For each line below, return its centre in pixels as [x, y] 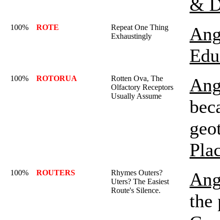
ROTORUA [57, 78]
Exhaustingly [131, 36]
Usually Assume [136, 96]
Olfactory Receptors [142, 87]
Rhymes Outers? [137, 173]
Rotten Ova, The [137, 78]
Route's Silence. [136, 190]
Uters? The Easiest [140, 181]
